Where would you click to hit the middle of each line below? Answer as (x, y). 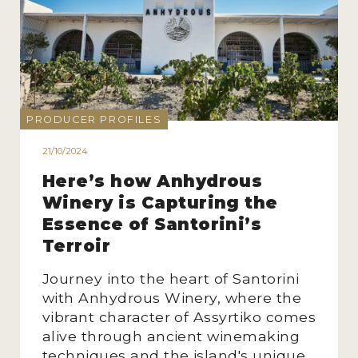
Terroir (76, 246)
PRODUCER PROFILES (94, 119)
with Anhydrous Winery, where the (172, 298)
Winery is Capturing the (160, 203)
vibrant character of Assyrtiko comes (179, 317)
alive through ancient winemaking (171, 336)
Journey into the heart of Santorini (171, 279)
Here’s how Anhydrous (152, 181)
